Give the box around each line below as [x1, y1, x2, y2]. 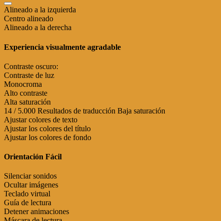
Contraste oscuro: [4, 62, 58, 71]
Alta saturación [4, 97, 51, 106]
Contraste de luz [4, 71, 54, 79]
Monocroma [4, 79, 42, 88]
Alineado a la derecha [4, 23, 72, 32]
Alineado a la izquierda [4, 5, 76, 14]
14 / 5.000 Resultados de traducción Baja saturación [4, 106, 165, 115]
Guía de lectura [4, 198, 51, 207]
